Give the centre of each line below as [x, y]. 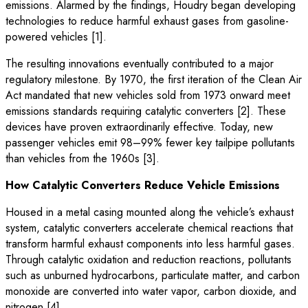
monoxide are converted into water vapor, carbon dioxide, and [151, 291]
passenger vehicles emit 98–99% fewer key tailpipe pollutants [150, 142]
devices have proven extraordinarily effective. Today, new [139, 126]
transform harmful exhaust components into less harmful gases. [150, 243]
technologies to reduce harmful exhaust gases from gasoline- [147, 21]
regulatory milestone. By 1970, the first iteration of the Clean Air [154, 79]
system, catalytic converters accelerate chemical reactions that [149, 228]
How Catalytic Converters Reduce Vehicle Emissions [143, 185]
